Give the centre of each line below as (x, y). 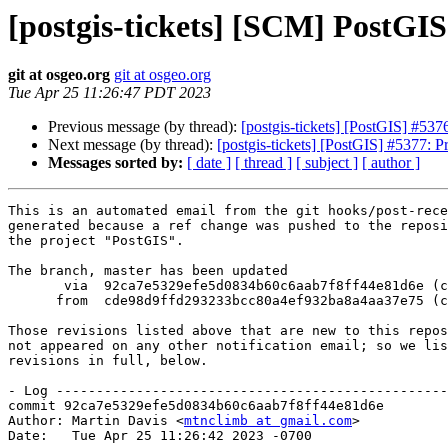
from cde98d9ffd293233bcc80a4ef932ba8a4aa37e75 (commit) (32, 301)
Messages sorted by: (115, 163)
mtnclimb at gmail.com (268, 421)
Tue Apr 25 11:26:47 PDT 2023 (109, 93)
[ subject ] (327, 163)
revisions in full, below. (108, 361)
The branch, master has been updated (148, 271)
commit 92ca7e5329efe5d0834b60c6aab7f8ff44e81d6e (196, 406)
